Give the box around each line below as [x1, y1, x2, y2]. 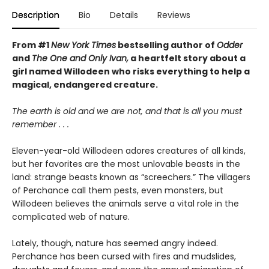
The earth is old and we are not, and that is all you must [12, 105, 242, 118]
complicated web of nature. [12, 211, 130, 223]
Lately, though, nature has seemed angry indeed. [12, 237, 218, 250]
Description [12, 9, 59, 22]
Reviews [157, 9, 190, 22]
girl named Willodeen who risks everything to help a [12, 65, 250, 78]
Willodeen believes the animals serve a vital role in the [12, 198, 239, 210]
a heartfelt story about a [128, 52, 246, 65]
